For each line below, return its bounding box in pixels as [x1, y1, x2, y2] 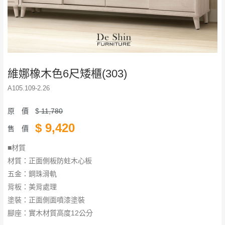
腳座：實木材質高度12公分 [8, 208, 93, 217]
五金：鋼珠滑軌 [8, 169, 57, 178]
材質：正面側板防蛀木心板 [8, 156, 92, 165]
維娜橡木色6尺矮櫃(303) [8, 67, 127, 80]
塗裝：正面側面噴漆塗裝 [8, 195, 85, 204]
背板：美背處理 [8, 182, 57, 191]
